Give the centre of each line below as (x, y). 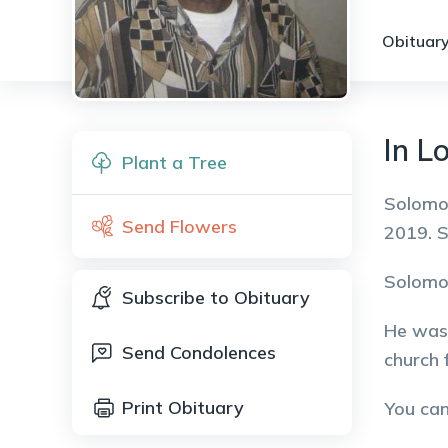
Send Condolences (199, 352)
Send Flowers (179, 226)
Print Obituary (183, 407)
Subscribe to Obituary (216, 297)
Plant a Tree (174, 162)
